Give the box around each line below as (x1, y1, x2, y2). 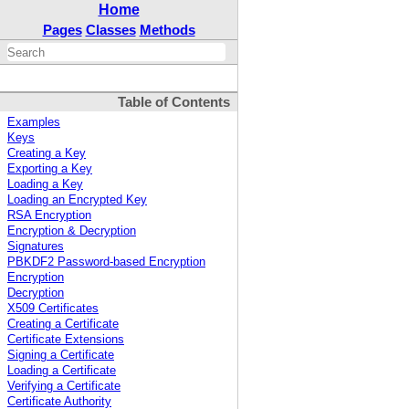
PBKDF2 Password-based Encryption (7, 256, 205, 269)
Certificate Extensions (7, 333, 124, 347)
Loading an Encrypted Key (7, 194, 147, 207)
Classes (85, 22, 136, 37)
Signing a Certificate (7, 349, 114, 362)
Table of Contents (118, 95, 230, 110)
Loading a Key (7, 178, 83, 192)
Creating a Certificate (7, 318, 119, 331)
